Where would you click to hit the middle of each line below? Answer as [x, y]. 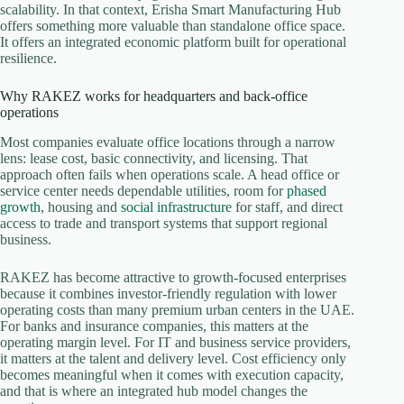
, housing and [81, 207]
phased [307, 191]
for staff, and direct [287, 207]
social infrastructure [176, 207]
